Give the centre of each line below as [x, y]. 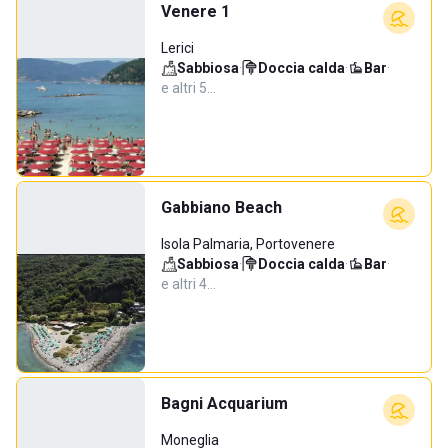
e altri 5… [188, 88]
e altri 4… [188, 284]
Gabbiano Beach [221, 207]
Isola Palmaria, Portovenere [248, 244]
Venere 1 [195, 11]
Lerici [177, 48]
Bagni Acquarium [224, 403]
